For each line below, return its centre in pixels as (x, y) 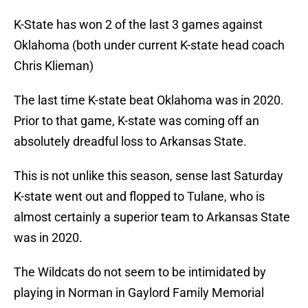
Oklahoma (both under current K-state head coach (149, 45)
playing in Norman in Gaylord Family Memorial (139, 293)
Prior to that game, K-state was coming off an (136, 121)
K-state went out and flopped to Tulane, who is (139, 197)
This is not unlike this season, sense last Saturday (148, 176)
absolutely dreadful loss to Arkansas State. (130, 142)
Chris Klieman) (54, 66)
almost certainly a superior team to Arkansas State (152, 217)
